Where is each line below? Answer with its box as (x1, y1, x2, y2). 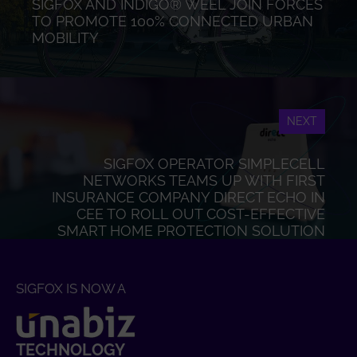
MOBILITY (32, 29, 99, 46)
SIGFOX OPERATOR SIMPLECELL (104, 155, 325, 172)
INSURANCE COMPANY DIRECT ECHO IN (52, 189, 325, 206)
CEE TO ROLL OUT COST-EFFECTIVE (76, 206, 325, 222)
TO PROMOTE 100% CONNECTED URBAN (32, 13, 313, 29)
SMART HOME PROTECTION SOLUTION (57, 222, 325, 239)
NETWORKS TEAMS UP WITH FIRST (83, 172, 325, 189)
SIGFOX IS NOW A (16, 280, 126, 296)
